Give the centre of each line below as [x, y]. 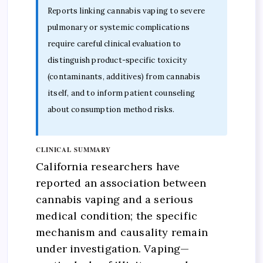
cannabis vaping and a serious [114, 200]
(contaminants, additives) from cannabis [124, 76]
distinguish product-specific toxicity [117, 60]
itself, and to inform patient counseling [121, 93]
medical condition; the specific [117, 216]
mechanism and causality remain [122, 232]
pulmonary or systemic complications [119, 27]
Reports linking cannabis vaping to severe [127, 11]
